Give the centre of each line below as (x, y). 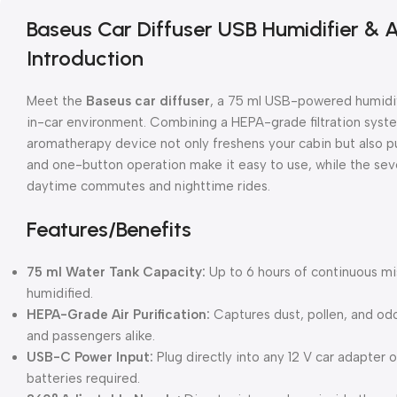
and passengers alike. (91, 335)
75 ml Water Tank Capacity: (116, 272)
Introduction (85, 58)
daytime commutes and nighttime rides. (148, 186)
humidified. (60, 293)
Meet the (56, 101)
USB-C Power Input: (90, 357)
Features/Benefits (109, 229)
